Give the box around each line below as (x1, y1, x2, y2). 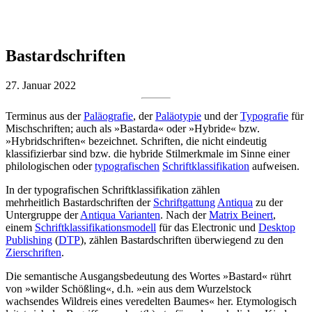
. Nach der (160, 208, 209, 221)
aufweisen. (249, 159, 299, 172)
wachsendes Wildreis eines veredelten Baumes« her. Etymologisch (6, 295, 297, 307)
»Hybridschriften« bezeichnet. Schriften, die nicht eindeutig (6, 134, 267, 147)
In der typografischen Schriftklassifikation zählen (6, 183, 220, 196)
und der (201, 109, 240, 122)
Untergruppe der (6, 208, 80, 221)
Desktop (258, 221, 295, 233)
